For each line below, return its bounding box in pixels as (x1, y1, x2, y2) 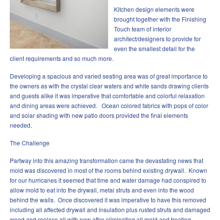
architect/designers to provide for (114, 34, 201, 43)
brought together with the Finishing (114, 15, 206, 24)
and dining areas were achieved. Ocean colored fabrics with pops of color (10, 101, 208, 110)
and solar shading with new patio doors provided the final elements (10, 111, 188, 120)
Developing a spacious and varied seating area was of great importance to (10, 72, 208, 81)
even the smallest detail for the (114, 44, 195, 53)
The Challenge (10, 138, 50, 147)
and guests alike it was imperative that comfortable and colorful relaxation (10, 91, 205, 100)
